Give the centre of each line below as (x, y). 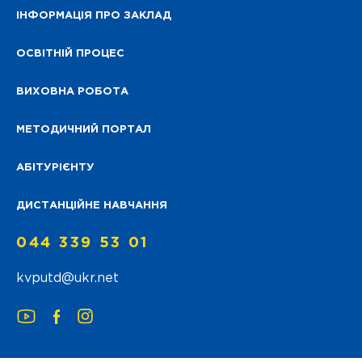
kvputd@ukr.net (67, 279)
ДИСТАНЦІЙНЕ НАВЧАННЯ (92, 206)
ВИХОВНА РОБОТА (72, 92)
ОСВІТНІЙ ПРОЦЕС (70, 54)
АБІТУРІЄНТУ (55, 168)
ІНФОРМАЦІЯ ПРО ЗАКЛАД (94, 16)
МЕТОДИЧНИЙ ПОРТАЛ (84, 130)
